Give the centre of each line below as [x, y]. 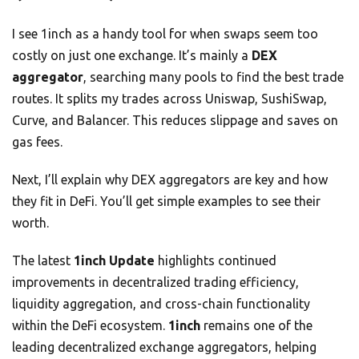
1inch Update [114, 260]
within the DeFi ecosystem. [90, 325]
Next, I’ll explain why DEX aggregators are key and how [170, 179]
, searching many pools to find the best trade [214, 77]
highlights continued [216, 260]
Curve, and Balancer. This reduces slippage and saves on [175, 120]
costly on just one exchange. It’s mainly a [132, 55]
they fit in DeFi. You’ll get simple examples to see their [166, 201]
